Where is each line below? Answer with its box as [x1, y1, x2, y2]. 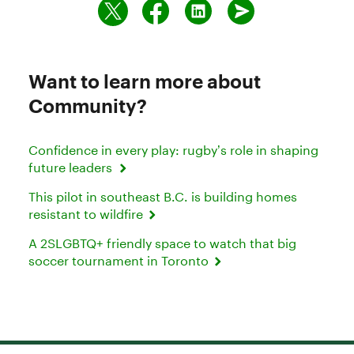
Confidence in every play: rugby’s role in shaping [28, 141, 318, 157]
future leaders [28, 159, 117, 175]
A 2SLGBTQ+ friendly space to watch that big [28, 235, 296, 250]
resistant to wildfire [28, 205, 146, 221]
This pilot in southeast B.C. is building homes [28, 188, 297, 204]
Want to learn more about [28, 69, 261, 92]
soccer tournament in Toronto [28, 252, 212, 268]
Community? [28, 93, 147, 117]
